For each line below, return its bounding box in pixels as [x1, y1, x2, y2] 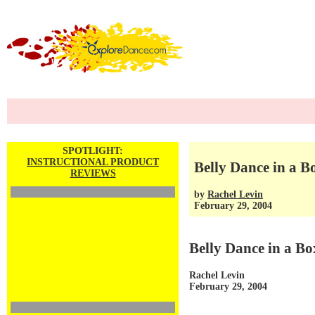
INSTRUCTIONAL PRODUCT [27, 157, 159, 167]
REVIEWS [70, 168, 116, 179]
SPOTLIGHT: [63, 146, 123, 156]
